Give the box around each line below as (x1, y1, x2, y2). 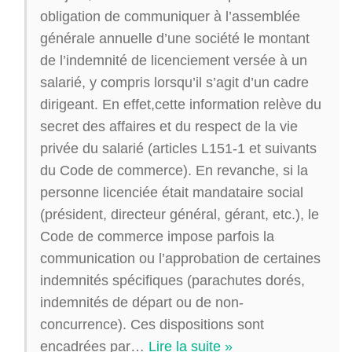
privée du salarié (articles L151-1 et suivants (40, 140, 317, 157)
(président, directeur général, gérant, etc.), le (40, 206, 319, 223)
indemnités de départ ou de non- (40, 294, 244, 311)
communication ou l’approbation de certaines (40, 250, 321, 267)
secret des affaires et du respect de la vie (40, 118, 298, 135)
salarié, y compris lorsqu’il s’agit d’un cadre (40, 74, 309, 91)
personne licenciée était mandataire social (40, 184, 303, 201)
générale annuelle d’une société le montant (40, 30, 310, 47)
